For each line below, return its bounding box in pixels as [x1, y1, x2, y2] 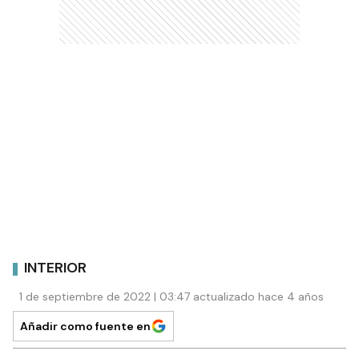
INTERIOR [24, 258, 87, 278]
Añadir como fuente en [20, 318, 151, 333]
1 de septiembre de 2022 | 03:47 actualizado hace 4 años [19, 288, 324, 304]
